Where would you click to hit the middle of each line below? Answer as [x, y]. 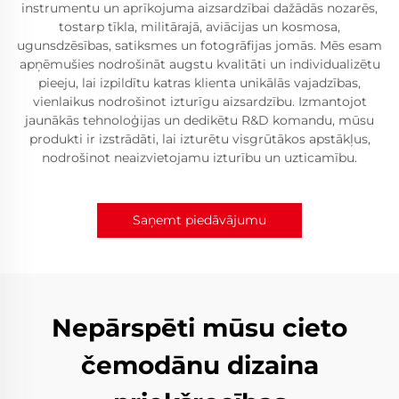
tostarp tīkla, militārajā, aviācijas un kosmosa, [199, 27]
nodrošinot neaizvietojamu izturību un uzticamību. [199, 158]
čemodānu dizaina [199, 365]
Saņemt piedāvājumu [199, 220]
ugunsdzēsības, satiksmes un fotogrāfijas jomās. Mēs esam [199, 45]
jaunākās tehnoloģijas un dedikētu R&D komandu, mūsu [199, 120]
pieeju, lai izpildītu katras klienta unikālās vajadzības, [199, 83]
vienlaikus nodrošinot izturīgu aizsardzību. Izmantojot [199, 102]
